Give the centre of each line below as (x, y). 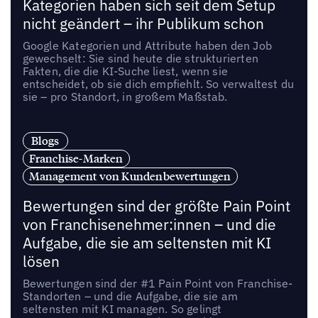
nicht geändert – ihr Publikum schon (143, 24)
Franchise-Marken (76, 158)
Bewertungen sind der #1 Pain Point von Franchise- (158, 283)
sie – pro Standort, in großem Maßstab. (125, 97)
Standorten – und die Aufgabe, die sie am (130, 296)
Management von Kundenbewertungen (130, 176)
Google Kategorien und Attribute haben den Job (147, 46)
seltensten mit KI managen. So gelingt (122, 308)
